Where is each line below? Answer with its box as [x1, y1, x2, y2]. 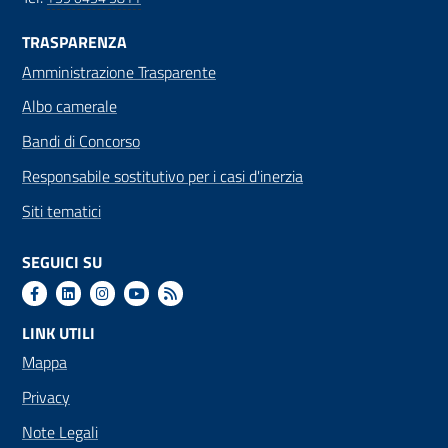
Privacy [22, 385, 70, 410]
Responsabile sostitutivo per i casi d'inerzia [22, 163, 303, 188]
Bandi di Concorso [22, 129, 140, 154]
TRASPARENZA [22, 30, 127, 55]
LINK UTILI [22, 321, 95, 346]
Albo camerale [22, 94, 117, 119]
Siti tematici [22, 198, 101, 223]
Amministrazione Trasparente [22, 59, 216, 84]
